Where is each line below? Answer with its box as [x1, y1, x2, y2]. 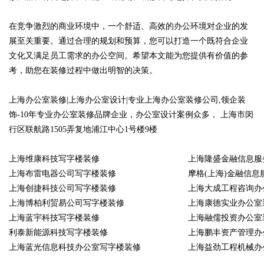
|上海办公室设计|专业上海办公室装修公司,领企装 [67, 95, 246, 105]
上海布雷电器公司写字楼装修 [9, 169, 116, 179]
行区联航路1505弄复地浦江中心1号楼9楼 [9, 125, 157, 134]
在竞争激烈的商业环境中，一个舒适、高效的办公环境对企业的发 [9, 22, 248, 31]
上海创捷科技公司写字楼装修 [9, 184, 116, 193]
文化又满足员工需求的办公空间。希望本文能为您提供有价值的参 [9, 51, 248, 61]
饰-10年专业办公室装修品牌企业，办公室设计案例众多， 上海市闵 [9, 110, 253, 120]
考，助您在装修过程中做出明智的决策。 [9, 66, 157, 75]
